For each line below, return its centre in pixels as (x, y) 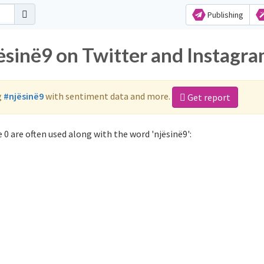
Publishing (224, 15)
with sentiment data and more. (108, 96)
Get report (208, 97)
